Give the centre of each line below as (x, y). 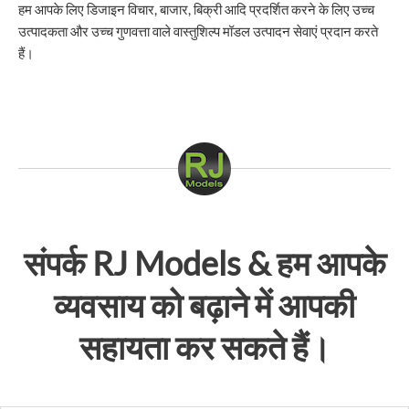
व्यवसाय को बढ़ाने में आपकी (204, 304)
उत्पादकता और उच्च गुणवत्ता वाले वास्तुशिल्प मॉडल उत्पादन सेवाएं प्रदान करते (198, 31)
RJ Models (166, 262)
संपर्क (58, 262)
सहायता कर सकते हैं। (204, 346)
